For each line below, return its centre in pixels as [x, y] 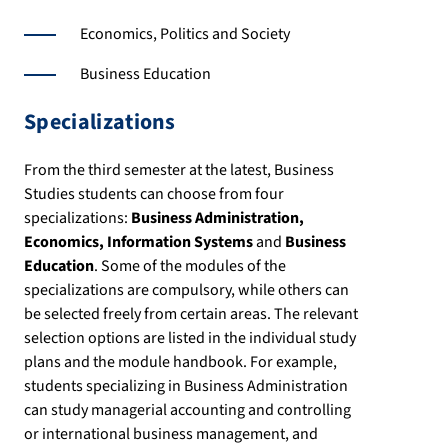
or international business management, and [171, 434]
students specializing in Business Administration [186, 386]
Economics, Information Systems [138, 242]
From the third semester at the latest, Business [179, 170]
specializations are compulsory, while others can [186, 290]
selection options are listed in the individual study [190, 338]
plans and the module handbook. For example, [180, 362]
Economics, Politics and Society [185, 34]
